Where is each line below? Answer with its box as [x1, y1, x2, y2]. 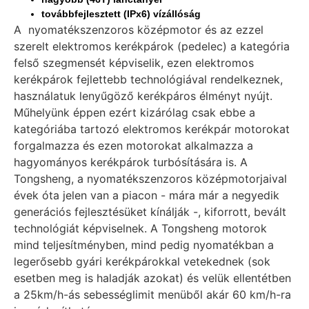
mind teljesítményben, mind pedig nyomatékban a [14, 237, 274, 252]
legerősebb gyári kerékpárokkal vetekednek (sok [14, 254, 270, 268]
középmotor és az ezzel [137, 22, 263, 37]
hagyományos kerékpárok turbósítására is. [14, 154, 237, 169]
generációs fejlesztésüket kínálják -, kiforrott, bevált [14, 204, 286, 219]
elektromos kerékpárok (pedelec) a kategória [52, 39, 290, 53]
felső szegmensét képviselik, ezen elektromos [14, 55, 254, 70]
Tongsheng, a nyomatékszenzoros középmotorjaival [14, 171, 287, 186]
